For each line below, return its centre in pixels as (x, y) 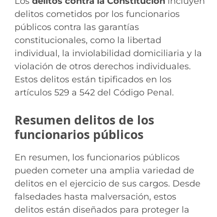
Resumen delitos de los (84, 119)
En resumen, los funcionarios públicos (97, 157)
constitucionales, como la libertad (88, 40)
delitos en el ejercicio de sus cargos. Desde (108, 183)
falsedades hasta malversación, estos (95, 196)
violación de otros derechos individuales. (103, 66)
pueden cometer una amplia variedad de (104, 170)
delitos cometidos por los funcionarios (97, 14)
